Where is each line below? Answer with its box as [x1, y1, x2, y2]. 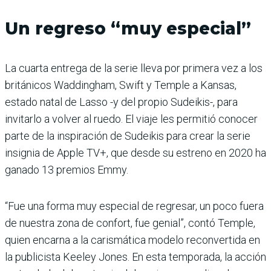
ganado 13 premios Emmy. [5, 163, 128, 177]
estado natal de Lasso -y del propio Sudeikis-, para [5, 96, 238, 109]
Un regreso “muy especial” [5, 18, 251, 39]
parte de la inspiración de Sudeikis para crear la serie [5, 129, 250, 143]
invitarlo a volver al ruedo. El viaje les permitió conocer [5, 113, 258, 126]
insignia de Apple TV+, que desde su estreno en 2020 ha [5, 146, 266, 160]
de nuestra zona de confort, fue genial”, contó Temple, [5, 217, 255, 230]
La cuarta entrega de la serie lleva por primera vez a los [5, 62, 263, 75]
